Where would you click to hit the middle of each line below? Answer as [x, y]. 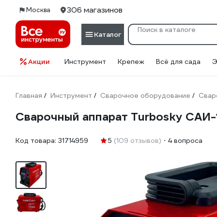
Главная [29, 95]
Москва [38, 10]
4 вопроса [185, 140]
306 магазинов [95, 10]
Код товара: [37, 140]
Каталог [108, 34]
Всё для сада [178, 62]
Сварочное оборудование [145, 95]
